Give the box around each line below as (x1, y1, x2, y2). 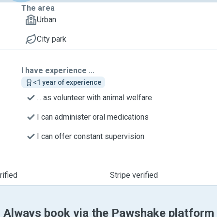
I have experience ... (21, 66, 94, 75)
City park (37, 34, 66, 44)
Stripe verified (109, 170, 158, 180)
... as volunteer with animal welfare (37, 93, 152, 102)
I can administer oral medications (37, 112, 149, 122)
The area (21, 3, 55, 13)
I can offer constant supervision (37, 132, 144, 141)
